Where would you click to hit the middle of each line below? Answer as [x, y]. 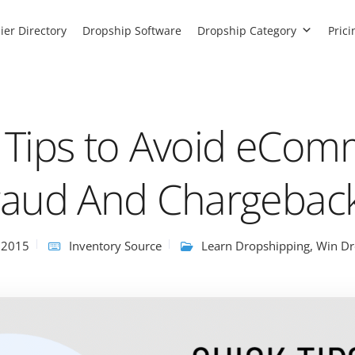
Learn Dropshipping [255, 246]
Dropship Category [247, 31]
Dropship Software [132, 31]
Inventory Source [115, 246]
